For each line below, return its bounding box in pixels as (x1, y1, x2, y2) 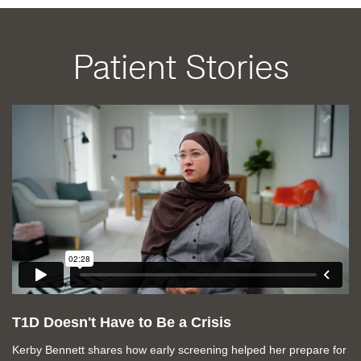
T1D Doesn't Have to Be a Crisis (12, 314, 231, 331)
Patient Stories (72, 51, 289, 85)
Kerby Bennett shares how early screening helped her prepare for (12, 343, 346, 357)
